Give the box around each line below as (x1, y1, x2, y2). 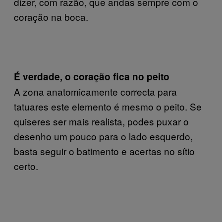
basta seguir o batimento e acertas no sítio (14, 144, 195, 158)
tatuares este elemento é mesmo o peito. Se (14, 99, 202, 113)
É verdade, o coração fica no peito (14, 69, 169, 83)
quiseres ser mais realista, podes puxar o (14, 114, 189, 128)
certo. (14, 159, 38, 172)
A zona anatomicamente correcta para (14, 84, 177, 98)
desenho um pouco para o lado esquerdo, (14, 129, 193, 143)
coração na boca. (14, 9, 88, 23)
